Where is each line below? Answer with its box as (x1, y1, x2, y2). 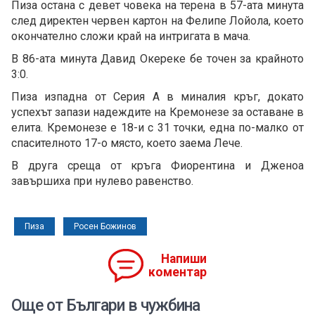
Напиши (161, 251, 207, 266)
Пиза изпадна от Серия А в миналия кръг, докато (11, 89, 304, 103)
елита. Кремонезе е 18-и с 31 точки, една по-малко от (11, 120, 304, 134)
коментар (148, 264, 207, 279)
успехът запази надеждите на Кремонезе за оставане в (11, 105, 304, 119)
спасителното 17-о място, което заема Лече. (11, 136, 245, 150)
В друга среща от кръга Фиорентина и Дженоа (11, 158, 304, 172)
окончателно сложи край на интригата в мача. (11, 29, 250, 43)
